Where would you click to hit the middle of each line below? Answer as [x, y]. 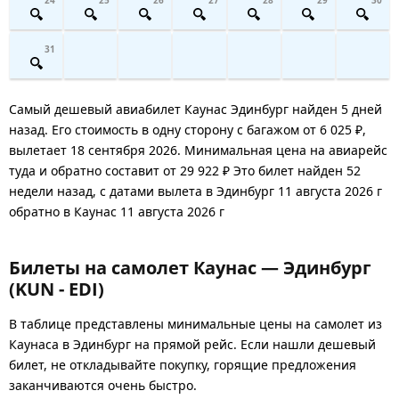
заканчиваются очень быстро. [103, 385]
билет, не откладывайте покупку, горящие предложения [183, 364]
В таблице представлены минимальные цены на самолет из [195, 323]
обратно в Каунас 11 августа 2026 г [117, 211]
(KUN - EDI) [57, 289]
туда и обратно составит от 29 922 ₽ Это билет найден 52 [185, 170]
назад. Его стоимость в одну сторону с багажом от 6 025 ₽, [187, 129]
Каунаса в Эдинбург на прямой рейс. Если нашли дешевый [192, 344]
